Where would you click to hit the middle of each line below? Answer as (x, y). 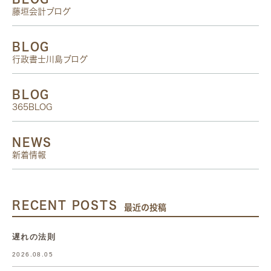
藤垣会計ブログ (41, 11)
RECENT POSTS (65, 205)
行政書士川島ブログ (50, 59)
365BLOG (32, 107)
